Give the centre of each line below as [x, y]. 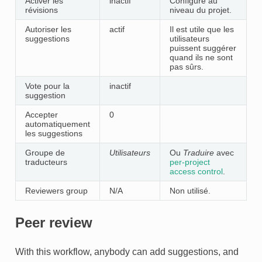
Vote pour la [47, 86]
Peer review [54, 222]
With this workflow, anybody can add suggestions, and [127, 251]
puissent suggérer [203, 48]
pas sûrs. [186, 66]
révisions [41, 10]
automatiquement [57, 124]
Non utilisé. [190, 190]
